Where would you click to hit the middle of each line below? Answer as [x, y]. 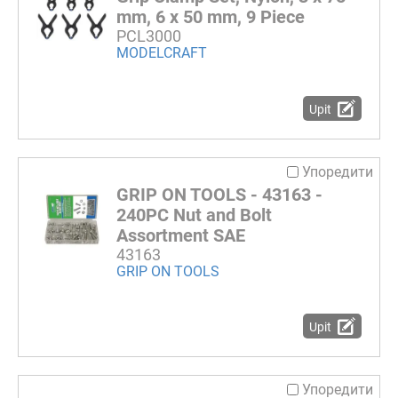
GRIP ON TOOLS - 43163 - [219, 194]
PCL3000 [149, 36]
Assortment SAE [181, 235]
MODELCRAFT [162, 53]
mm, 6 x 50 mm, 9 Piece [211, 17]
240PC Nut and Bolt [194, 215]
